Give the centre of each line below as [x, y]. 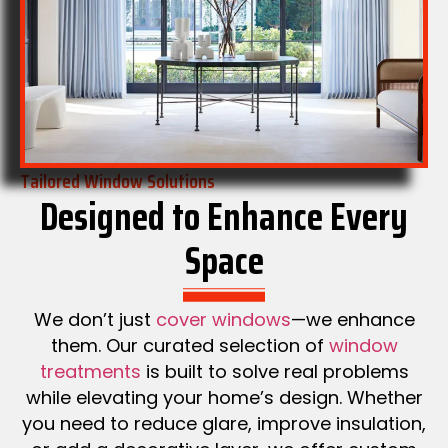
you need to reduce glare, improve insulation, [224, 423]
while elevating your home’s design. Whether [224, 397]
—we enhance [352, 319]
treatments [90, 371]
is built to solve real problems [274, 371]
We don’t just [94, 319]
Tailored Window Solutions [117, 180]
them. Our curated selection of [189, 345]
